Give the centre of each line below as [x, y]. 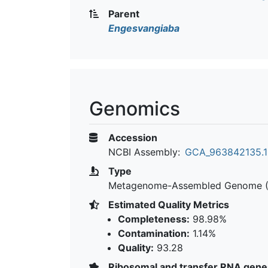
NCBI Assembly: [144, 152]
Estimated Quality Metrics [167, 204]
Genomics [135, 108]
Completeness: [154, 219]
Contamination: [154, 233]
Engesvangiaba [144, 28]
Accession [132, 137]
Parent [123, 13]
